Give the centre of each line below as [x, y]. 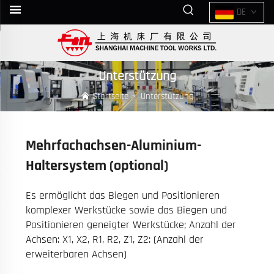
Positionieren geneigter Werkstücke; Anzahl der [131, 224]
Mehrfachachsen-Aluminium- [113, 145]
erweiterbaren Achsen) [76, 254]
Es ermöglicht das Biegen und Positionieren [122, 195]
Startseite [110, 96]
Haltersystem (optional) [97, 165]
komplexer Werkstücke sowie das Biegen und [126, 210]
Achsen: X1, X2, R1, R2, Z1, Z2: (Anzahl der [114, 239]
